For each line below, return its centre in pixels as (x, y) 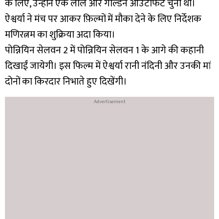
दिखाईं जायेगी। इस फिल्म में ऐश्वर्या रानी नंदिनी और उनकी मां (108, 66)
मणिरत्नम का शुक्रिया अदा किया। (60, 35)
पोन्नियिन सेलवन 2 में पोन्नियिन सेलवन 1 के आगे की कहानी (104, 51)
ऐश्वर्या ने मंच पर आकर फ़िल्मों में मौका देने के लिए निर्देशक (103, 19)
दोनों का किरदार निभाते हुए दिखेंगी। (66, 82)
